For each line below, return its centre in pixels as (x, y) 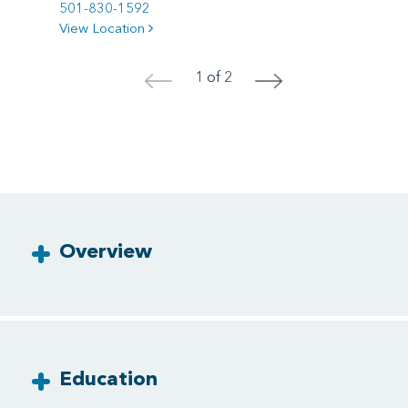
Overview (106, 251)
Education (108, 378)
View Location (104, 28)
